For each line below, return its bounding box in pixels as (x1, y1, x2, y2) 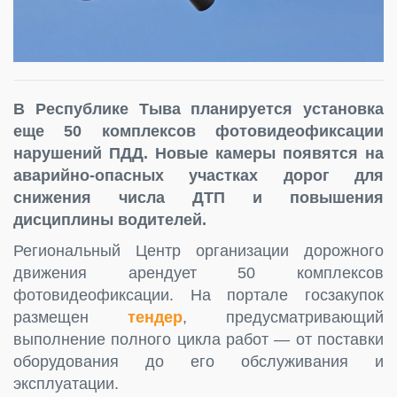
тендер (128, 307, 183, 326)
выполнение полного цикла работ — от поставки (13, 330, 384, 348)
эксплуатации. (13, 374, 119, 393)
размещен (13, 307, 128, 326)
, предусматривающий (183, 307, 384, 326)
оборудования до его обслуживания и (13, 352, 384, 370)
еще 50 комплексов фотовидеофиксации (13, 121, 384, 140)
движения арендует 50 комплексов (13, 263, 384, 282)
